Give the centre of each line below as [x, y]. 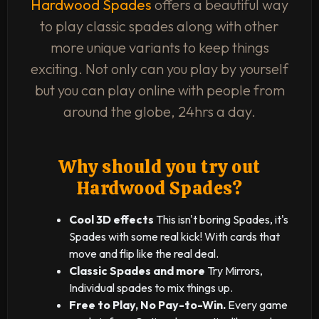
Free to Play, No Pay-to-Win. [147, 305]
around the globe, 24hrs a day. [159, 111]
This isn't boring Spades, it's [221, 219]
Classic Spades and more [137, 271]
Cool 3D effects [111, 219]
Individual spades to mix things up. [151, 288]
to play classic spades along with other [159, 26]
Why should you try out [159, 167]
